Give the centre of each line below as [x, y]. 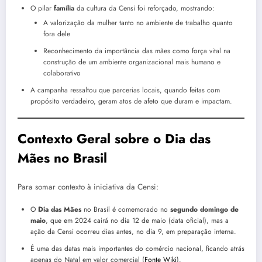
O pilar [42, 8]
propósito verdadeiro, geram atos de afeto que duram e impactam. [131, 101]
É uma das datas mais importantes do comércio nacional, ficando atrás [137, 249]
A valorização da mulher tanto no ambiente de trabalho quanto [138, 23]
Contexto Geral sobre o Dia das [114, 138]
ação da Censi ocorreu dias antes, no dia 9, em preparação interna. [133, 232]
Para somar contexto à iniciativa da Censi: [88, 187]
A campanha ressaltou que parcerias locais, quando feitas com [125, 90]
